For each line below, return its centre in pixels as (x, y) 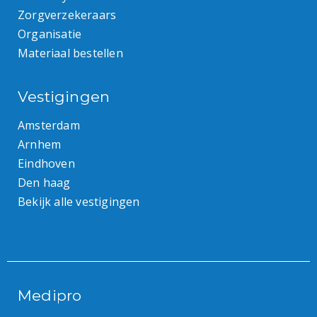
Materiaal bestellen (70, 53)
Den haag (44, 182)
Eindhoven (46, 163)
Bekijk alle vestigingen (79, 201)
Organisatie (50, 34)
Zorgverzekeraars (67, 15)
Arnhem (40, 144)
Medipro (50, 295)
